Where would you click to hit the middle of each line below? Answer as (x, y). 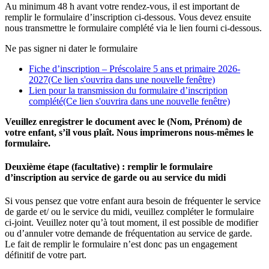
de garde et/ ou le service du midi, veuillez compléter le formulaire (129, 212)
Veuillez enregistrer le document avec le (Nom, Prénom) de (123, 121)
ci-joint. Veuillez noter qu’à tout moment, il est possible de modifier (131, 223)
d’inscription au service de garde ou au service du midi (115, 178)
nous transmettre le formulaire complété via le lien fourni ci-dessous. (133, 28)
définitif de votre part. (46, 255)
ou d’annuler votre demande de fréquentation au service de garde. (128, 234)
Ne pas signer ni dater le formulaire (71, 48)
